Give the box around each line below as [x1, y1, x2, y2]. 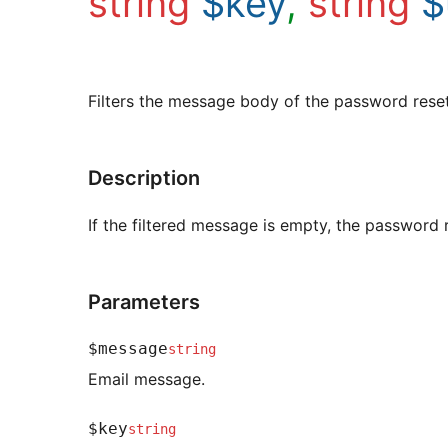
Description [88, 165, 200, 190]
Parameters [88, 289, 200, 314]
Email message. [88, 368, 205, 389]
